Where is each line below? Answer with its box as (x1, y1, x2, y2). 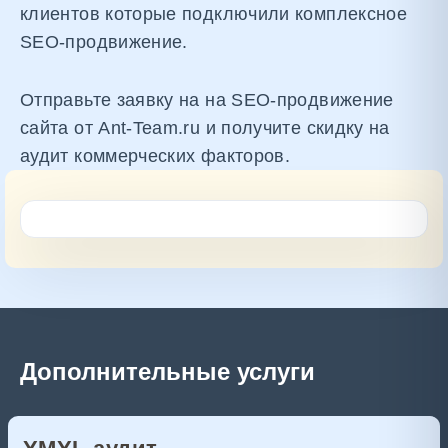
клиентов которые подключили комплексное (20, 4, 408, 24)
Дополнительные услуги (20, 358, 315, 385)
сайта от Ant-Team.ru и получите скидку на (20, 118, 390, 138)
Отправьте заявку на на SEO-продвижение (20, 90, 394, 110)
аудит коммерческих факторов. (20, 146, 291, 166)
